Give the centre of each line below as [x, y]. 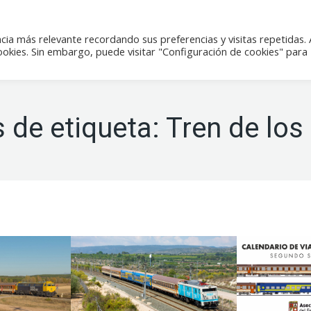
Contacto [258, 38]
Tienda [181, 38]
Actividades [90, 38]
